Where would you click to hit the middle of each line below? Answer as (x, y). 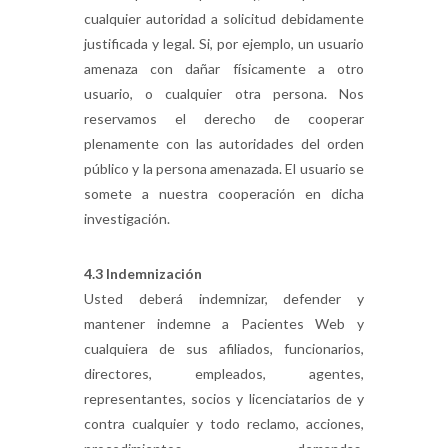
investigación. (127, 218)
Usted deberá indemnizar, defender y (224, 298)
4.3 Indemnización (143, 273)
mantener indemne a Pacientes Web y (224, 323)
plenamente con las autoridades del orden (224, 143)
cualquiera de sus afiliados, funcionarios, (224, 348)
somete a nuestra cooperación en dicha (224, 193)
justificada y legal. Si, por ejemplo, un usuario (224, 43)
